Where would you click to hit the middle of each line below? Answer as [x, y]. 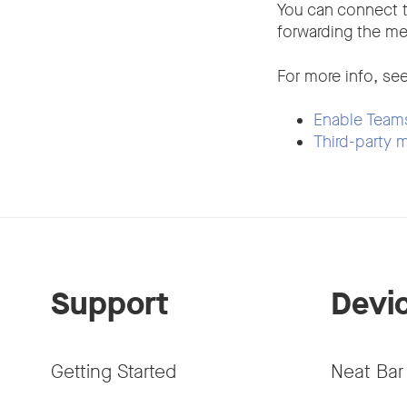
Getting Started [114, 371]
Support [110, 304]
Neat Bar [367, 371]
